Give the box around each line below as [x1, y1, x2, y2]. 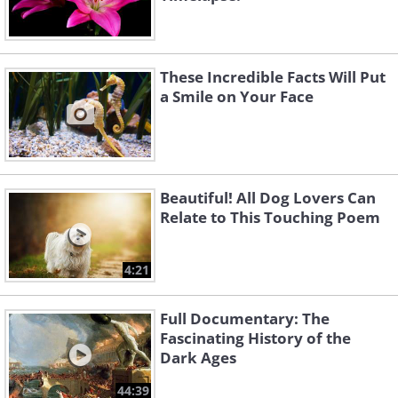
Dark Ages [160, 347, 236, 369]
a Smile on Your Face [160, 86, 314, 107]
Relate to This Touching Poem [160, 207, 380, 228]
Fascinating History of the [160, 328, 351, 349]
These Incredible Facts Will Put [160, 67, 386, 88]
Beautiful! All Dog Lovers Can [160, 187, 376, 209]
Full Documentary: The [160, 308, 330, 330]
